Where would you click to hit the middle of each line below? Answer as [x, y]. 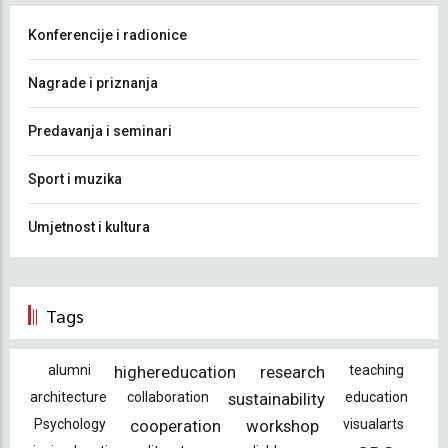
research [293, 371]
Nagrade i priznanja [93, 82]
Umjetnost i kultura [89, 226]
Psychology [70, 423]
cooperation [176, 425]
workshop [282, 425]
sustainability [277, 398]
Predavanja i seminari [100, 130]
